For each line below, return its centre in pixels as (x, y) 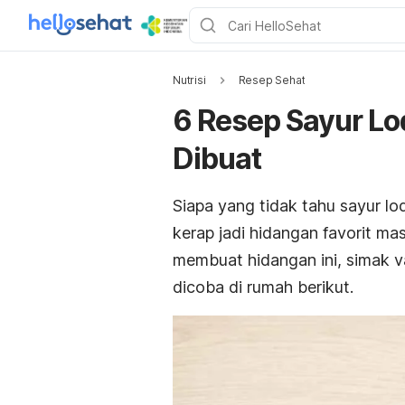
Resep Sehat (272, 80)
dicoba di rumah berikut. (263, 287)
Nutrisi (189, 80)
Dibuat (217, 159)
